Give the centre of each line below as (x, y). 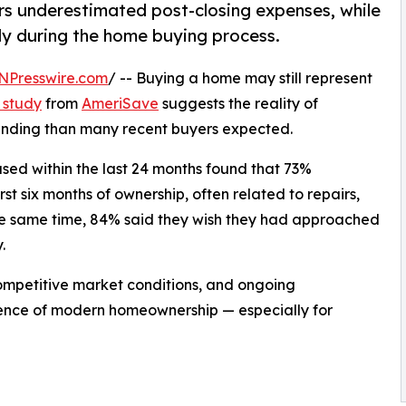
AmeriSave (120, 104)
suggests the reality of (238, 104)
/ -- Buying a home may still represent (240, 78)
